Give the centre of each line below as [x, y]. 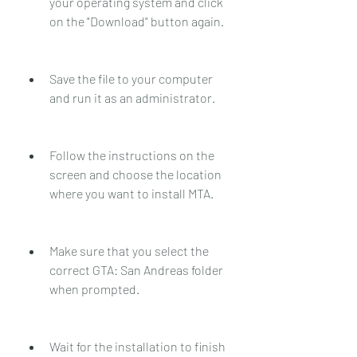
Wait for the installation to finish [137, 346]
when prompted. [94, 288]
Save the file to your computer [131, 78]
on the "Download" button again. [137, 21]
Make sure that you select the [129, 250]
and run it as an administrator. [132, 97]
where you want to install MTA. [131, 193]
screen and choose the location [135, 174]
